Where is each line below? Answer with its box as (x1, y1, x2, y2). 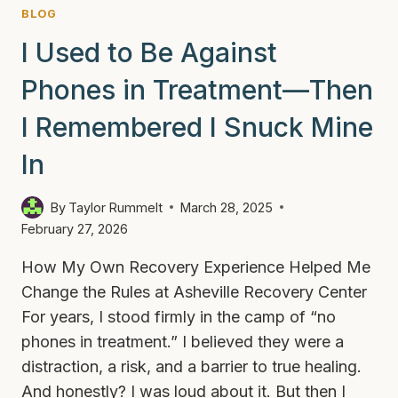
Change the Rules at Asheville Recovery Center (21, 282, 367, 301)
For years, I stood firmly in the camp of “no (21, 306, 336, 326)
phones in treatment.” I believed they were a (21, 331, 344, 351)
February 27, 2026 (21, 220, 128, 236)
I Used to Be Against (21, 36, 277, 69)
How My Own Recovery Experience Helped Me (21, 257, 370, 276)
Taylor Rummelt (68, 199, 163, 215)
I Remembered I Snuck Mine (21, 111, 373, 144)
